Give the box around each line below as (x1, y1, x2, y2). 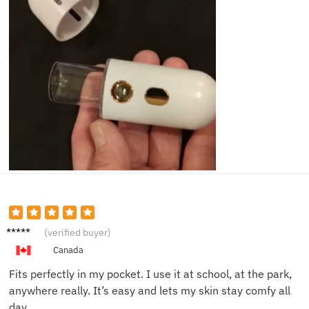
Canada (52, 244, 83, 257)
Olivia (6, 222, 34, 237)
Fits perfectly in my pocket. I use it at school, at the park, (9, 267, 292, 281)
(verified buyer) (44, 226, 111, 239)
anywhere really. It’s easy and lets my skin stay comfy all (9, 283, 290, 298)
